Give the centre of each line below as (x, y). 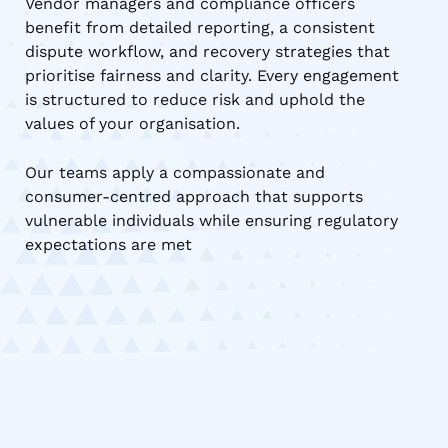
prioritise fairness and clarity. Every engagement (212, 75)
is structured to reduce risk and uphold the (195, 99)
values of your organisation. (132, 123)
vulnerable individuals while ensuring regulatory (211, 220)
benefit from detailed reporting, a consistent (200, 27)
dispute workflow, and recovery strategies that (207, 51)
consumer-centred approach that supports (194, 196)
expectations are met (108, 244)
